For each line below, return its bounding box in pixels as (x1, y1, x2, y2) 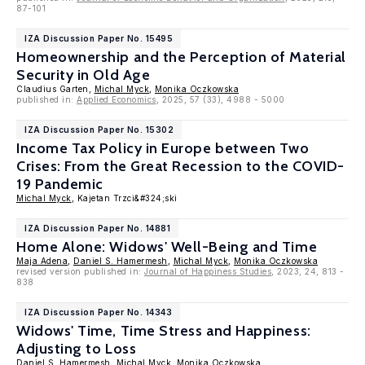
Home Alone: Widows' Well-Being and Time (16, 238, 318, 256)
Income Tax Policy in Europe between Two (16, 139, 310, 157)
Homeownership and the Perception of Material (16, 48, 346, 66)
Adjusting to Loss (16, 340, 137, 358)
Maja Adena (16, 256, 68, 266)
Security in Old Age (16, 66, 151, 84)
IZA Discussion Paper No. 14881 (24, 223, 170, 233)
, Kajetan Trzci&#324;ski (71, 193, 178, 203)
